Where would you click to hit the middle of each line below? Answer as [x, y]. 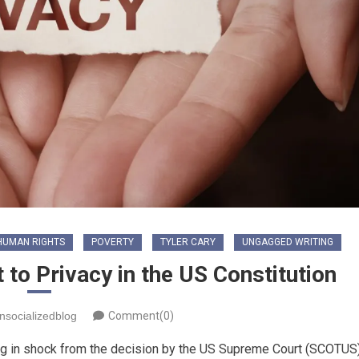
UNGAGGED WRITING [287, 242]
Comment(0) [141, 315]
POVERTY [112, 242]
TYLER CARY [188, 242]
